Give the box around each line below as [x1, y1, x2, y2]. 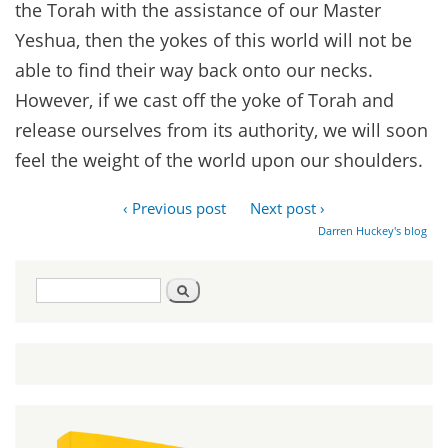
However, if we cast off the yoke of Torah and [15, 88, 394, 113]
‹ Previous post [123, 198, 226, 219]
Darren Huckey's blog [318, 223, 428, 239]
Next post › [250, 198, 325, 219]
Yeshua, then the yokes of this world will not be [15, 28, 412, 53]
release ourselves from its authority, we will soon [15, 118, 428, 143]
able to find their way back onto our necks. [15, 58, 373, 83]
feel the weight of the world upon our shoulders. [15, 148, 423, 173]
